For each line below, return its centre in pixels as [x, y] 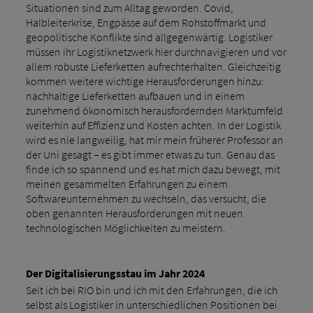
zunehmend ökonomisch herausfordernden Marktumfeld [154, 111]
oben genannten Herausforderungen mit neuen [134, 213]
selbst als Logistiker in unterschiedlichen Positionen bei [151, 304]
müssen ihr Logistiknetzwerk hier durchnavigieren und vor [156, 52]
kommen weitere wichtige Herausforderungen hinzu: [145, 81]
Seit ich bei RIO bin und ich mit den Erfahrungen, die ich [151, 290]
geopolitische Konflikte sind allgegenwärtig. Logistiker [149, 37]
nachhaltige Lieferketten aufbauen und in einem [135, 96]
